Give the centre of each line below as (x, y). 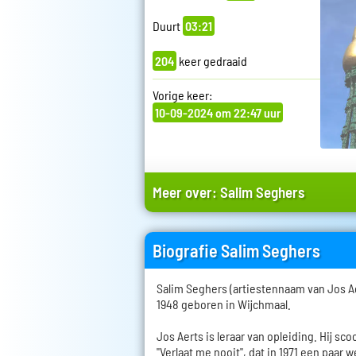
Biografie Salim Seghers (236, 250)
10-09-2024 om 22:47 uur (218, 113)
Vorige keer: (182, 95)
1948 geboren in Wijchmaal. (224, 304)
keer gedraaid (212, 61)
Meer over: (186, 192)
